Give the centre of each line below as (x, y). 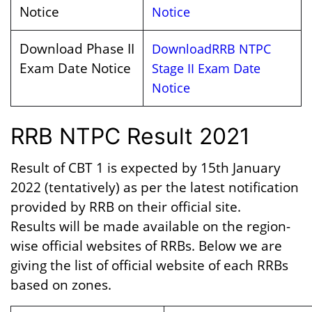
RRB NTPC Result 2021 (130, 136)
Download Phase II (77, 48)
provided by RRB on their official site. (126, 206)
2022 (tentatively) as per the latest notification (155, 187)
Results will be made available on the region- (150, 226)
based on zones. (61, 284)
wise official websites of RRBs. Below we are (146, 245)
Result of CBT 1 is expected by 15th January (146, 167)
